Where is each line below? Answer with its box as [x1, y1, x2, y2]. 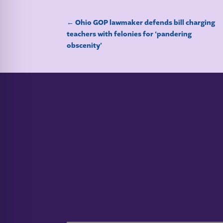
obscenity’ [67, 41, 103, 51]
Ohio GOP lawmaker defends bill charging [75, 18, 216, 28]
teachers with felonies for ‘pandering [67, 29, 192, 39]
